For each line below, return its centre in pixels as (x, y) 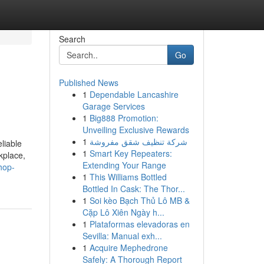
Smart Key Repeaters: (131, 153)
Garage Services (113, 106)
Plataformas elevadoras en (139, 224)
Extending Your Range (124, 165)
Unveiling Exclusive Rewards (136, 130)
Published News (88, 82)
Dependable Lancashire (134, 94)
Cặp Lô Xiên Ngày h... (123, 212)
